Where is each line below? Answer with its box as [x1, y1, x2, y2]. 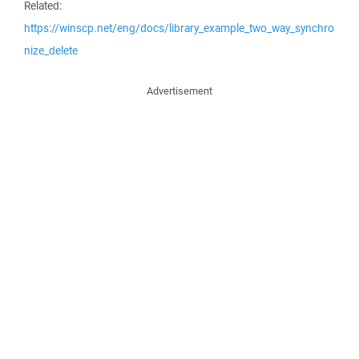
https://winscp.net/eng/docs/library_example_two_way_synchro [24, 21, 334, 35]
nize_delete [24, 43, 78, 58]
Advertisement [147, 84, 212, 98]
